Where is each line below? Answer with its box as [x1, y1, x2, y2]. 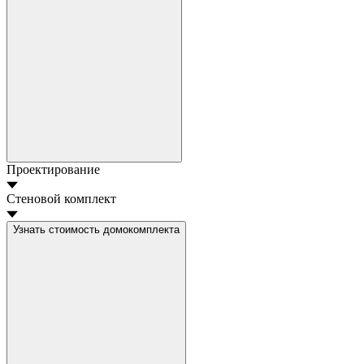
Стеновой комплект [6, 191, 116, 206]
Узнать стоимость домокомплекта [13, 223, 180, 236]
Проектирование [6, 162, 100, 176]
